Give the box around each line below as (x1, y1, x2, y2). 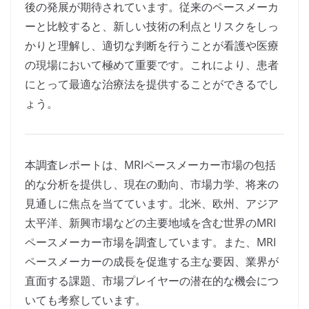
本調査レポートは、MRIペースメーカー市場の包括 (25, 157, 276, 173)
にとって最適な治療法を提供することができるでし (25, 77, 279, 92)
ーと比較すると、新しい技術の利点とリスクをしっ (25, 19, 279, 34)
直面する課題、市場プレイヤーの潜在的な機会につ (25, 273, 279, 289)
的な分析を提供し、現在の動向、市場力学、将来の (25, 177, 279, 192)
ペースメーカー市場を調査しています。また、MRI (25, 235, 276, 250)
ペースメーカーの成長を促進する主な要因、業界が (25, 254, 279, 270)
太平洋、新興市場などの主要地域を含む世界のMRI (25, 215, 276, 231)
